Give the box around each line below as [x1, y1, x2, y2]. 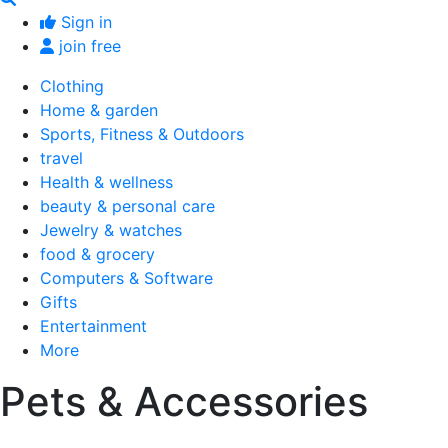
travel [40, 147, 83, 168]
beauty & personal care [40, 195, 215, 216]
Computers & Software [40, 267, 213, 288]
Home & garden [40, 99, 158, 120]
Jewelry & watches [40, 219, 182, 240]
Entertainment [40, 315, 147, 336]
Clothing [40, 75, 104, 96]
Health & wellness [40, 171, 173, 192]
